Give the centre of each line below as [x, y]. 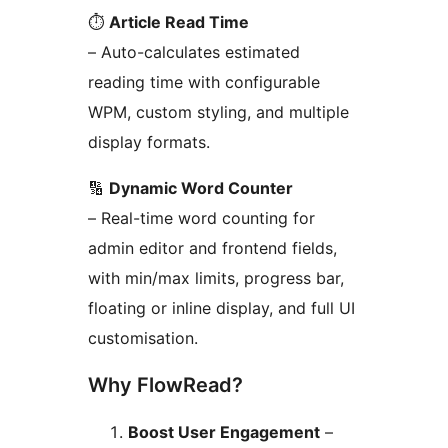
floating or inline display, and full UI [221, 308]
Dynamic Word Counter [201, 188]
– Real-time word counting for [201, 218]
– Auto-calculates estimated [194, 52]
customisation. [143, 338]
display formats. [149, 142]
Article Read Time [179, 22]
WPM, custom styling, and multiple [218, 112]
